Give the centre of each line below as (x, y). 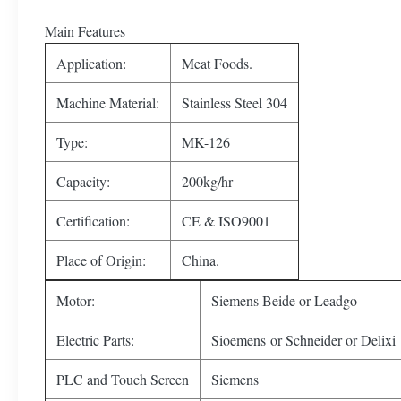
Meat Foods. (217, 63)
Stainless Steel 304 (235, 102)
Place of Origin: (101, 260)
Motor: (76, 300)
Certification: (93, 221)
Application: (91, 63)
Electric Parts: (95, 340)
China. (200, 260)
